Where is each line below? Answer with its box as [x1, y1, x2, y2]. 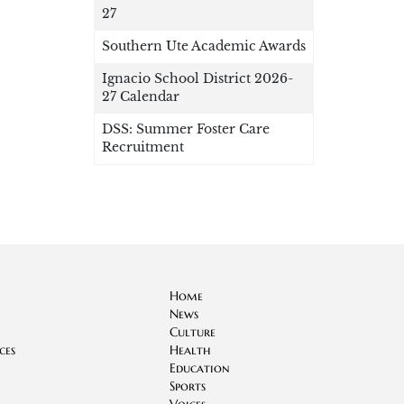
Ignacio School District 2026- [102, 71, 293, 87]
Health [170, 343, 210, 359]
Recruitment [102, 140, 184, 156]
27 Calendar [102, 89, 179, 106]
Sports [170, 379, 206, 395]
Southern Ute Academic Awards [102, 39, 306, 55]
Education [170, 361, 230, 377]
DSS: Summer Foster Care [102, 122, 270, 138]
